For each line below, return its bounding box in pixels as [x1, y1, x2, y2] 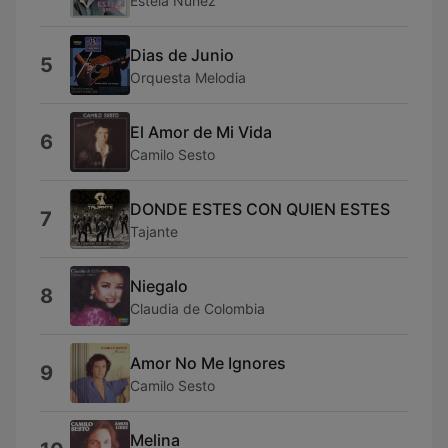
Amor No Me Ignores [130, 352, 286, 373]
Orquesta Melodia [130, 68, 246, 86]
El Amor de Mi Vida [130, 121, 272, 142]
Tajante [130, 222, 178, 240]
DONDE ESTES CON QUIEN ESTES [130, 198, 390, 219]
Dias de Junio [130, 44, 234, 65]
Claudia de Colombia [130, 299, 265, 317]
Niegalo [130, 275, 188, 296]
